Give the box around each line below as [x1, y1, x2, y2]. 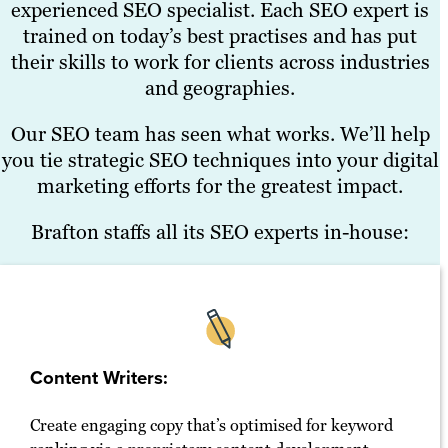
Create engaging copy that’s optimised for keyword [30, 414, 393, 436]
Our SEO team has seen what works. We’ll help [10, 120, 430, 147]
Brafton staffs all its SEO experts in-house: [31, 218, 409, 245]
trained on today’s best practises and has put [23, 22, 417, 49]
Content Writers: [30, 363, 168, 391]
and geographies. [145, 74, 295, 101]
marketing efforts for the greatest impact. [37, 172, 403, 199]
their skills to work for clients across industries [10, 48, 430, 75]
